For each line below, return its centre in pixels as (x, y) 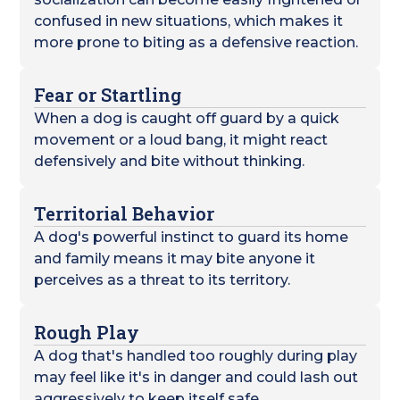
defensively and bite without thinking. (170, 161)
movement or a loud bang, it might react (181, 140)
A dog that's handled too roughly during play (196, 356)
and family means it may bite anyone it (175, 258)
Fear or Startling (108, 95)
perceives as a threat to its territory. (162, 280)
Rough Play (87, 332)
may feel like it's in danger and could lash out (196, 377)
